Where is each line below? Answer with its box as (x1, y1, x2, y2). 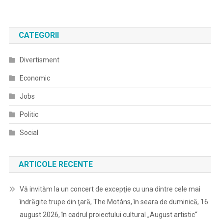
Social (19, 129, 38, 137)
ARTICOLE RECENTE (18, 160, 93, 169)
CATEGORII (18, 30, 59, 40)
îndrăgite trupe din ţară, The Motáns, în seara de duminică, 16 (19, 198, 208, 206)
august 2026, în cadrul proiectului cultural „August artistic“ (19, 211, 197, 219)
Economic (19, 74, 50, 82)
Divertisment (19, 56, 59, 64)
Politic (19, 110, 38, 118)
